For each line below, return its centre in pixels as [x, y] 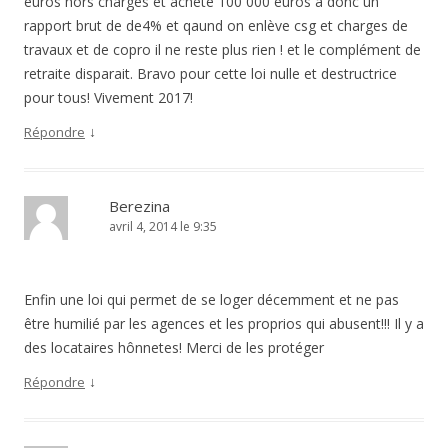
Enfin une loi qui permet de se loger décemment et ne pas [211, 300]
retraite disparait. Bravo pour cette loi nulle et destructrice [210, 74]
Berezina [139, 206]
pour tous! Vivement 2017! [108, 98]
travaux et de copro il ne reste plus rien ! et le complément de [222, 50]
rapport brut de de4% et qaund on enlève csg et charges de [216, 26]
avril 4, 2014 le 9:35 [163, 227]
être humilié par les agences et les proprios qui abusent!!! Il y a [224, 324]
